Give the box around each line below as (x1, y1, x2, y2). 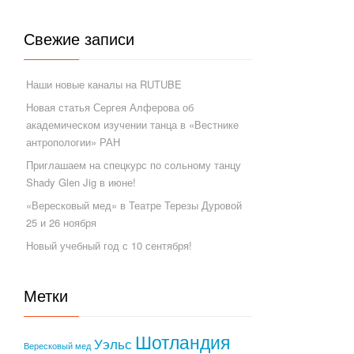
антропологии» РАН (26, 134, 121, 149)
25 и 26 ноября (26, 215, 97, 230)
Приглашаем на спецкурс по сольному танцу (26, 157, 242, 172)
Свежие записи (24, 31, 135, 48)
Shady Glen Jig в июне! (26, 175, 137, 190)
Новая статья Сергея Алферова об (26, 100, 194, 115)
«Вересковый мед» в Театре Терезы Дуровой (26, 198, 243, 213)
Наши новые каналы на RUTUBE (26, 77, 183, 92)
